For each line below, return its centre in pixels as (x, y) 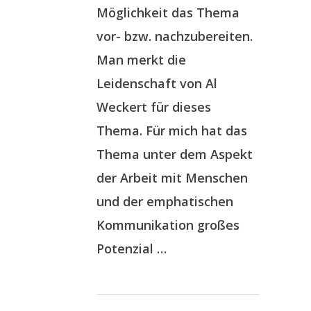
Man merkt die (141, 60)
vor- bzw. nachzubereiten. (175, 36)
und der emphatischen (165, 201)
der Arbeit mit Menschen (172, 178)
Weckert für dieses (154, 107)
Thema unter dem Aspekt (175, 154)
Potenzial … (132, 249)
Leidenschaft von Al (157, 83)
